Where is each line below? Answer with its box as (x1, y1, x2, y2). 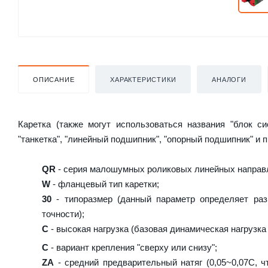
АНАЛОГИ (212, 75, 246, 83)
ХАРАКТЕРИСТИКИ (110, 75, 176, 83)
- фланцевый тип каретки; (50, 178, 159, 189)
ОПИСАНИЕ (33, 75, 75, 83)
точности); (42, 208, 84, 219)
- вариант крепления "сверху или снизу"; (48, 242, 217, 252)
